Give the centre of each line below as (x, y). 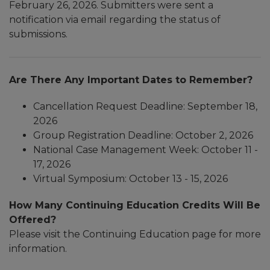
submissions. (38, 34)
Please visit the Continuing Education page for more (135, 234)
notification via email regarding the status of (115, 20)
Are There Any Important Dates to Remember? (131, 80)
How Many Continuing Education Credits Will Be (135, 205)
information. (38, 249)
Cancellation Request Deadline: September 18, (145, 106)
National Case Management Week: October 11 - (146, 150)
